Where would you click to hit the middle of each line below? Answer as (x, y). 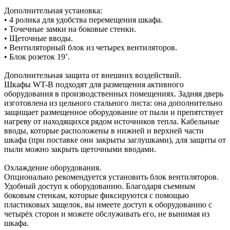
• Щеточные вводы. (39, 38)
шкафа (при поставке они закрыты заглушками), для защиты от (115, 140)
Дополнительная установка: (53, 10)
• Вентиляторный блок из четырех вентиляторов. (91, 47)
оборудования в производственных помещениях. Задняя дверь (114, 93)
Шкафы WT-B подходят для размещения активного (94, 84)
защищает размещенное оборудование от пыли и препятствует (114, 112)
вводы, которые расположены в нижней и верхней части (104, 130)
